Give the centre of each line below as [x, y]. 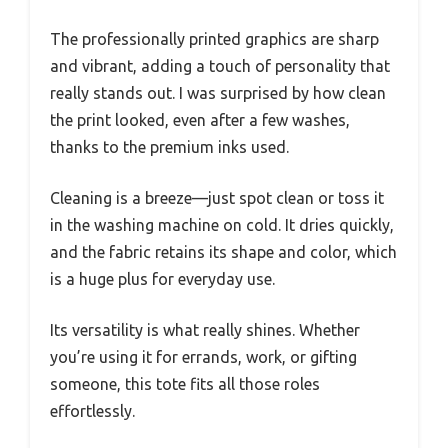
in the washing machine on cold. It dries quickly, [222, 225]
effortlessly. [92, 411]
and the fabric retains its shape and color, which [223, 252]
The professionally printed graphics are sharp [214, 39]
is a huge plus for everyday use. [162, 279]
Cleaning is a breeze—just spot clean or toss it [217, 198]
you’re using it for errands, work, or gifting [203, 357]
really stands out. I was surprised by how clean [218, 93]
